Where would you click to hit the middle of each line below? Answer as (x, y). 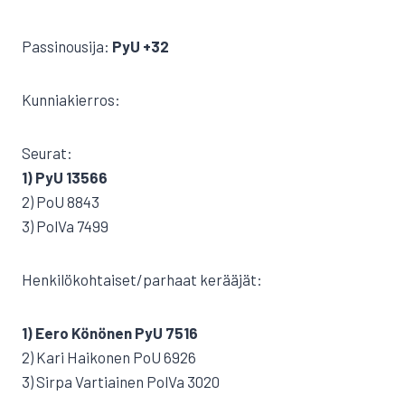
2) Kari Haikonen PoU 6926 (109, 357)
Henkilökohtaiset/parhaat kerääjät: (142, 279)
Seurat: (47, 153)
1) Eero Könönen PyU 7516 (110, 333)
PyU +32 (141, 46)
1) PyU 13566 (65, 177)
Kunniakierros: (71, 99)
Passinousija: (67, 46)
